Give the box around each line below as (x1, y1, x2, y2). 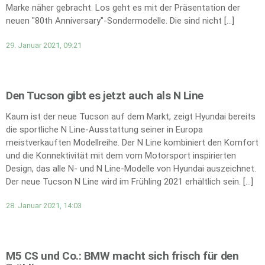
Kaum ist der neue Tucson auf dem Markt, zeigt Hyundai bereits (6, 111, 256, 122)
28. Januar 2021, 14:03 (6, 201, 82, 211)
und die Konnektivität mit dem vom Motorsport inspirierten (6, 150, 236, 161)
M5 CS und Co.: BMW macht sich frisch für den (6, 249, 239, 263)
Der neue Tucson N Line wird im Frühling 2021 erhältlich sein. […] (6, 176, 253, 187)
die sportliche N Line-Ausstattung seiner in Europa (6, 124, 203, 135)
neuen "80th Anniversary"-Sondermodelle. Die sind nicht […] (6, 15, 234, 27)
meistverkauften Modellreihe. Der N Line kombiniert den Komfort (6, 137, 258, 148)
